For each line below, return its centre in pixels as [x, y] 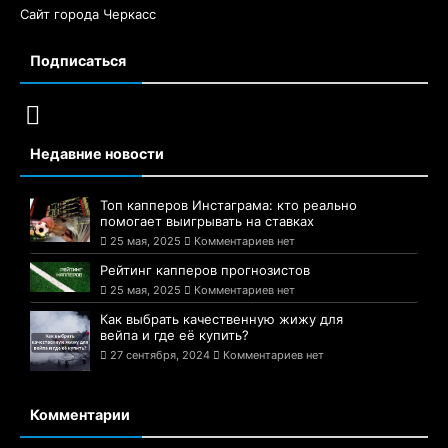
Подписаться [78, 60]
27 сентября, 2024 [160, 354]
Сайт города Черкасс [88, 13]
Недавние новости [97, 153]
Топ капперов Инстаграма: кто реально [228, 204]
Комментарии [80, 414]
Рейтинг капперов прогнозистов [205, 269]
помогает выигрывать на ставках [207, 220]
